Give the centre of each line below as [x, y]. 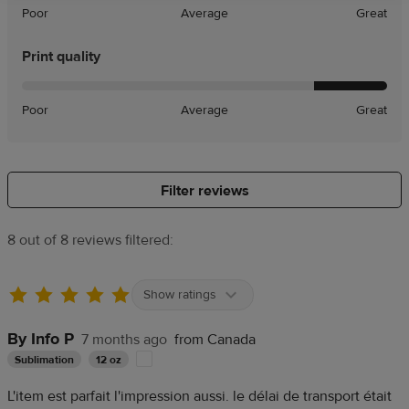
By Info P [41, 339]
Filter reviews [204, 190]
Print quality [61, 56]
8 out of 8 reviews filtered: [90, 240]
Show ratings [182, 294]
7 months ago [124, 339]
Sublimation [44, 359]
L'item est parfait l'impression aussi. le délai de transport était [199, 396]
